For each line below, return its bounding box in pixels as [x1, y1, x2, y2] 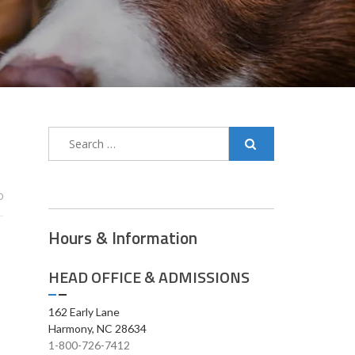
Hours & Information [48, 225, 197, 250]
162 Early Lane [48, 305, 120, 319]
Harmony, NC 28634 [48, 322, 147, 335]
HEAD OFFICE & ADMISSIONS [48, 265, 250, 289]
